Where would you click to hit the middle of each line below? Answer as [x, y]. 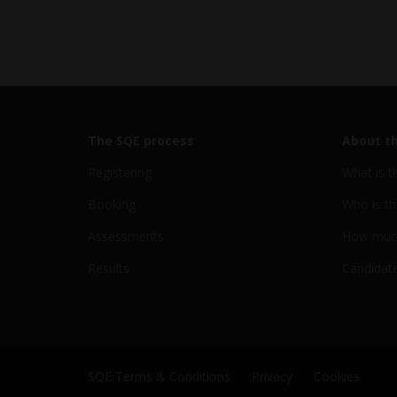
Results [109, 268]
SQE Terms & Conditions [159, 376]
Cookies [337, 376]
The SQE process [141, 140]
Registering [120, 172]
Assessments [126, 236]
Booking [112, 204]
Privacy [272, 376]
